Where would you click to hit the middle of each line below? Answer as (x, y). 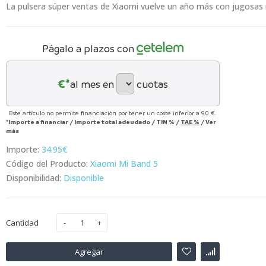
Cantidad (22, 223)
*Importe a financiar (38, 122)
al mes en (92, 84)
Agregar (89, 252)
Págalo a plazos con (88, 48)
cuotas (152, 84)
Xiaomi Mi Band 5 (124, 164)
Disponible (84, 178)
